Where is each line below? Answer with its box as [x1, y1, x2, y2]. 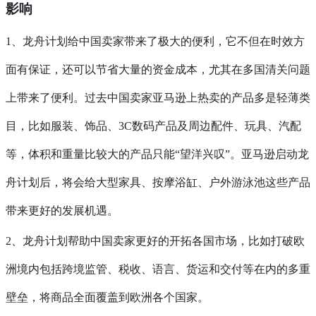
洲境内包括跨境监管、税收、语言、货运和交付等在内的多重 [6, 263, 310, 276]
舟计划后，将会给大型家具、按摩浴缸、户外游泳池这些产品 [6, 176, 310, 189]
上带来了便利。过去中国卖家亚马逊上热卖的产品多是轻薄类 [6, 92, 310, 104]
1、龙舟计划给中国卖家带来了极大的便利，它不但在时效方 [6, 35, 305, 48]
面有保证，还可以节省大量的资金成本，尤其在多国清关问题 [6, 63, 310, 76]
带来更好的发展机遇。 [6, 205, 119, 217]
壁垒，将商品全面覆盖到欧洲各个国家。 [6, 291, 209, 304]
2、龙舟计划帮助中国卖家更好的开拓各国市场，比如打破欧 [6, 235, 305, 248]
